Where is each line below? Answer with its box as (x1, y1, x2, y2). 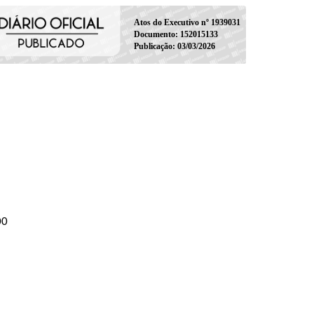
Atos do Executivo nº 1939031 (133, 17, 240, 27)
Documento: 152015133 (133, 29, 218, 39)
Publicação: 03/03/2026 (133, 41, 215, 51)
